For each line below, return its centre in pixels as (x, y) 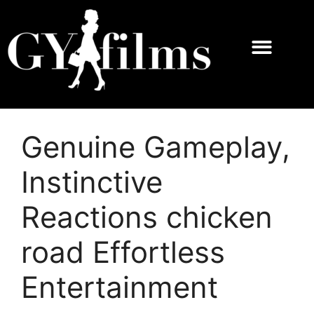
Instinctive (92, 182)
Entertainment (120, 287)
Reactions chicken (147, 217)
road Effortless (123, 252)
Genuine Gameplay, (156, 147)
